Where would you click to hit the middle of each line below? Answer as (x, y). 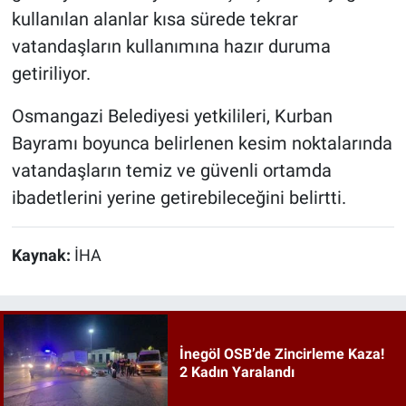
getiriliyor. (51, 73)
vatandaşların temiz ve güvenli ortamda (171, 170)
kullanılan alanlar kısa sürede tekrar (155, 19)
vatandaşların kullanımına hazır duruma (171, 46)
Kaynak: (43, 255)
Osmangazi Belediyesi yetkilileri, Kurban (172, 116)
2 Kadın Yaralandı (237, 372)
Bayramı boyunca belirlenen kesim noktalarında (202, 143)
